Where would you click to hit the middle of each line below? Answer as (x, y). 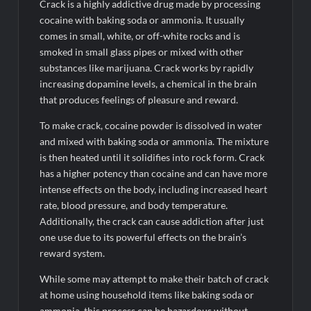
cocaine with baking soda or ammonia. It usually (142, 19)
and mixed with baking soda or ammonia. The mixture (154, 141)
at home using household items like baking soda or (147, 294)
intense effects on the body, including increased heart (154, 189)
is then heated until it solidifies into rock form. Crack (152, 157)
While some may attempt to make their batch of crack (154, 278)
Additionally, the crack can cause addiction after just (152, 221)
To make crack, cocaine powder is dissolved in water (151, 125)
